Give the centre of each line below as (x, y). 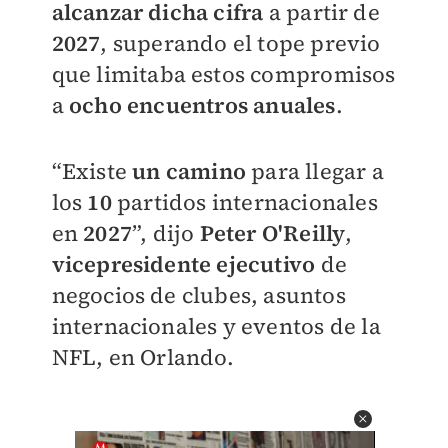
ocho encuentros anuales (202, 105)
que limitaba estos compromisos (223, 74)
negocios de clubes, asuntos (198, 295)
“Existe (92, 171)
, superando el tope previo (240, 43)
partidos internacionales (247, 202)
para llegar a (314, 171)
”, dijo (165, 233)
